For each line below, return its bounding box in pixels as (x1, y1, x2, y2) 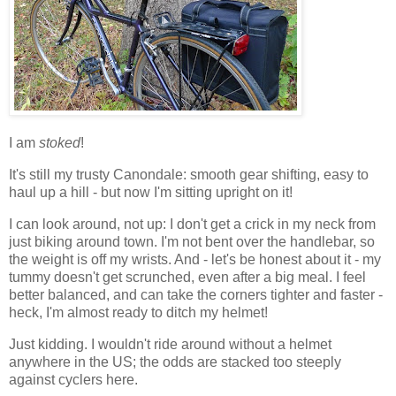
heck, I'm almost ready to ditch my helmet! (9, 304, 268, 320)
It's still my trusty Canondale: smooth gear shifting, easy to (9, 167, 369, 183)
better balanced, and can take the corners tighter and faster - (9, 286, 383, 302)
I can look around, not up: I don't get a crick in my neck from (9, 216, 376, 232)
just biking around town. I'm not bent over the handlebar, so (9, 233, 375, 249)
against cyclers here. (9, 371, 138, 387)
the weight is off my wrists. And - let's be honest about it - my (9, 251, 381, 267)
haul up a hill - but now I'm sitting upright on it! (9, 185, 293, 201)
